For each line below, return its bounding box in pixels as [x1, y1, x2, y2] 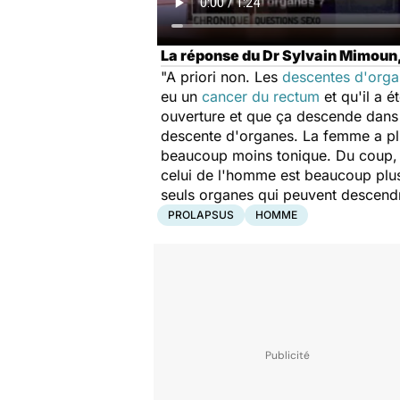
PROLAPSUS [168, 208, 234, 221]
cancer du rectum [202, 87, 320, 105]
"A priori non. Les [161, 68, 282, 86]
